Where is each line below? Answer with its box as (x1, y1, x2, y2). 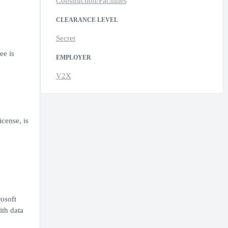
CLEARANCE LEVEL (55, 16, 118, 24)
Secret (55, 34, 75, 43)
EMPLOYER (55, 54, 91, 62)
